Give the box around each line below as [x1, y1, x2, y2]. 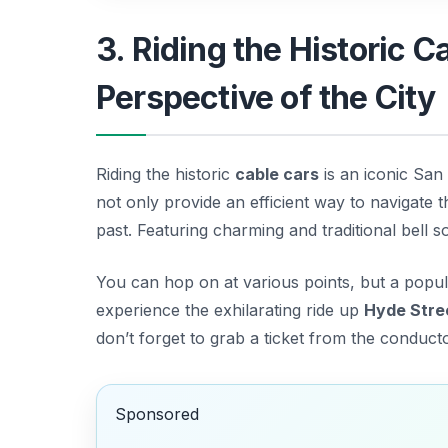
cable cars [235, 163, 319, 184]
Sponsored [114, 404, 199, 425]
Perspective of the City [96, 77, 436, 117]
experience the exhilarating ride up [96, 299, 364, 320]
